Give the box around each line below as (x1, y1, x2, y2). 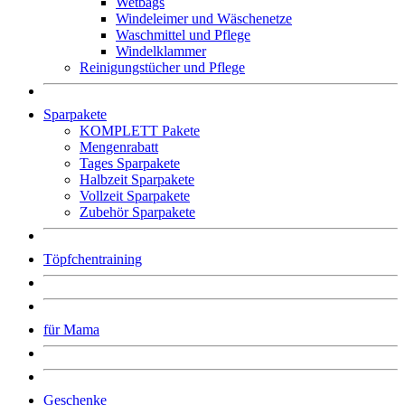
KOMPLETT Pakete (80, 122, 200, 138)
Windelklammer (116, 42, 206, 59)
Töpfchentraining (43, 250, 142, 267)
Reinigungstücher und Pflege (80, 59, 245, 75)
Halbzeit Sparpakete (80, 171, 194, 187)
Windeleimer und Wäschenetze (116, 10, 292, 26)
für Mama (43, 321, 99, 337)
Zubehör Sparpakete (80, 203, 195, 220)
